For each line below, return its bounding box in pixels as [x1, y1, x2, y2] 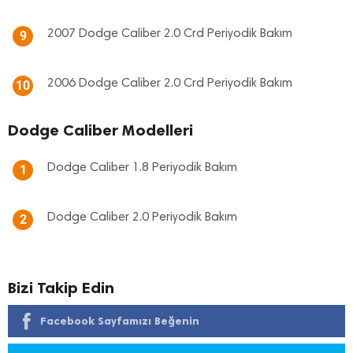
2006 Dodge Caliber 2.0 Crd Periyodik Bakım [47, 77, 292, 90]
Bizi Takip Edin [8, 278, 114, 297]
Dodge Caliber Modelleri [8, 121, 193, 139]
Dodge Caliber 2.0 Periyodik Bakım [47, 211, 237, 224]
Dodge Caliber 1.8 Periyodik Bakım [47, 162, 237, 174]
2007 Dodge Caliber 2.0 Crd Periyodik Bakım [47, 28, 292, 40]
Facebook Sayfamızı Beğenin [40, 314, 199, 328]
